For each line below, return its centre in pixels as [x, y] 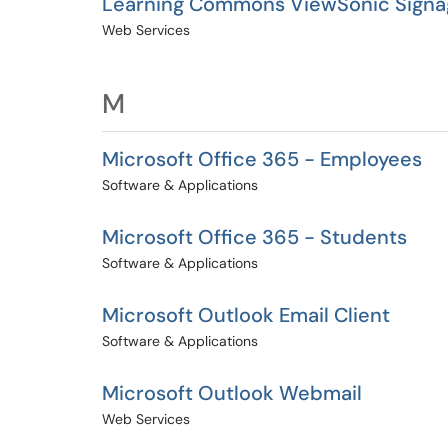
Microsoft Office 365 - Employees [262, 159]
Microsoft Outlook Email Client [246, 315]
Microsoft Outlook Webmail [232, 393]
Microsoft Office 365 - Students [254, 237]
